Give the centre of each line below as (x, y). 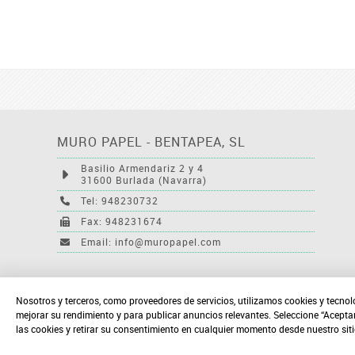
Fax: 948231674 (122, 221)
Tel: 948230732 (120, 201)
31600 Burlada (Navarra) (144, 180)
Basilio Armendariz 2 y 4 (142, 168)
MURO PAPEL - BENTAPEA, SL (151, 142)
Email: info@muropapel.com (151, 242)
